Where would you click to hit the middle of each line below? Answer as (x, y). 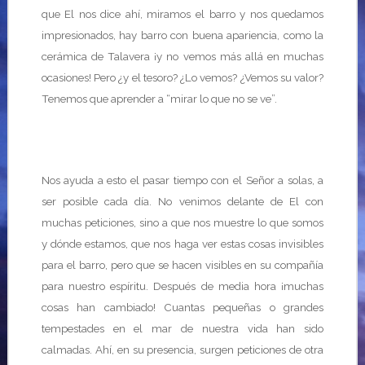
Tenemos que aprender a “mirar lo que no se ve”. (159, 99)
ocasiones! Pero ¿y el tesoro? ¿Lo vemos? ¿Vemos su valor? (182, 77)
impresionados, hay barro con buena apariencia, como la (182, 35)
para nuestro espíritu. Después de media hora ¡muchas (182, 286)
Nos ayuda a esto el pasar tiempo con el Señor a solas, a (182, 180)
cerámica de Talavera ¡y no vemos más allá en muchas (182, 56)
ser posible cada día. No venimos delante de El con (182, 201)
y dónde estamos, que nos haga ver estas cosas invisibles (182, 244)
